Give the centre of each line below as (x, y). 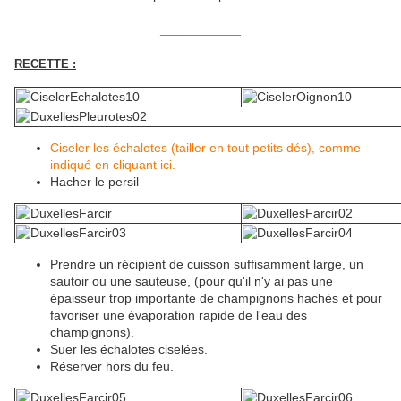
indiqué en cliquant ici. (113, 165)
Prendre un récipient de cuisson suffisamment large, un (207, 264)
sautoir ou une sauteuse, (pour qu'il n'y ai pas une (192, 282)
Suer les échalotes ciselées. (129, 350)
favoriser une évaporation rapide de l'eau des (179, 316)
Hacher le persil (94, 182)
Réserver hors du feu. (112, 367)
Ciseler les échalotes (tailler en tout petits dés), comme (205, 148)
